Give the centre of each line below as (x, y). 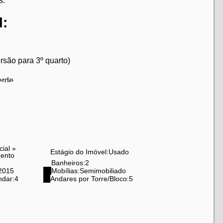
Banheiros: (68, 163)
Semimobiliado (103, 171)
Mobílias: (65, 171)
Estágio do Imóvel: (79, 152)
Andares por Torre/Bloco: (89, 179)
